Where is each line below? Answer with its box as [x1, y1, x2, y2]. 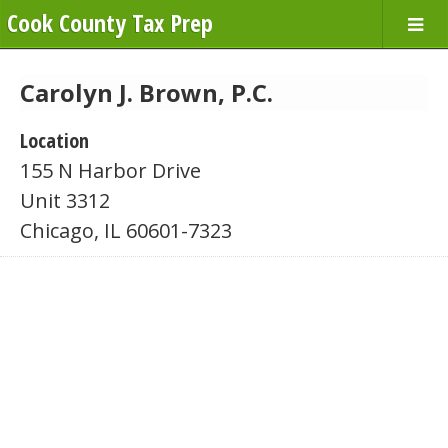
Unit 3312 [20, 187, 110, 214]
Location [20, 127, 89, 154]
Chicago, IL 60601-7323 [20, 217, 232, 244]
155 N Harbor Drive [20, 157, 201, 184]
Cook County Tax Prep [7, 6, 213, 39]
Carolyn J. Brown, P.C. [20, 76, 273, 109]
